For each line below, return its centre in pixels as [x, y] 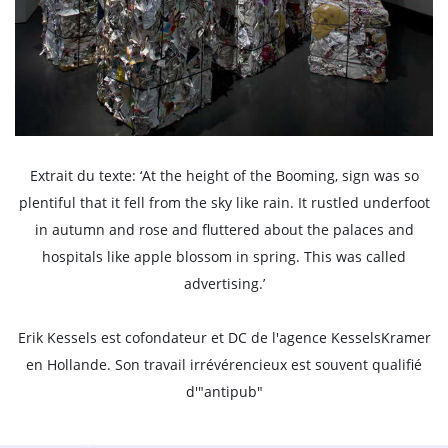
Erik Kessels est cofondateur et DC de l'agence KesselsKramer [224, 337]
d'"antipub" [224, 391]
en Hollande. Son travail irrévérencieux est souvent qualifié [224, 364]
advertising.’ [224, 283]
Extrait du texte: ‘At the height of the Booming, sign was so [224, 175]
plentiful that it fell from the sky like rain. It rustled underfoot [224, 202]
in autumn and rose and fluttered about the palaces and [224, 229]
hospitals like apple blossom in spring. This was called [224, 256]
